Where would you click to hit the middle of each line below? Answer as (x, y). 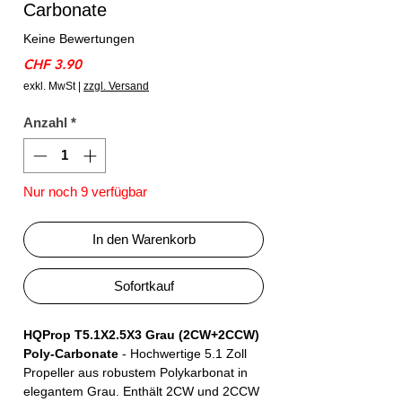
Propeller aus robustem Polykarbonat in (135, 372)
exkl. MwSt (49, 87)
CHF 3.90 (52, 65)
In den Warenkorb (144, 239)
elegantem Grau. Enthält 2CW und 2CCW (141, 391)
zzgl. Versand (116, 87)
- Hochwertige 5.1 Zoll (183, 353)
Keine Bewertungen (79, 38)
